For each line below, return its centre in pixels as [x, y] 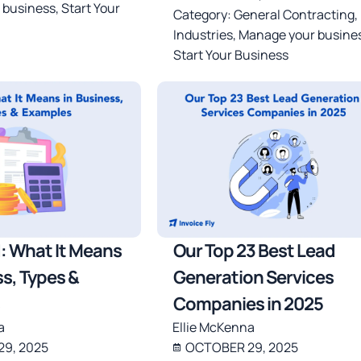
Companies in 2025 [248, 303]
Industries [203, 35]
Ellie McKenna [213, 327]
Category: [203, 15]
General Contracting [294, 15]
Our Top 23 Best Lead [254, 250]
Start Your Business [230, 55]
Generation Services [253, 277]
